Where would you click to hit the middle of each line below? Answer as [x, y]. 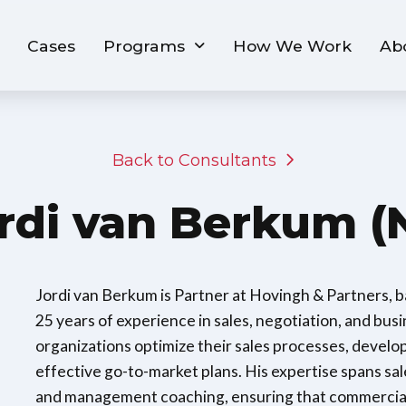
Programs [145, 45]
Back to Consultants [194, 160]
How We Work [293, 45]
